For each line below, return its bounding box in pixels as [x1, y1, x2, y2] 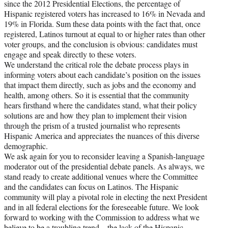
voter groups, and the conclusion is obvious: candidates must [4, 39, 197, 50]
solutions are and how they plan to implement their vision [4, 110, 187, 121]
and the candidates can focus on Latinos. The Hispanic [4, 181, 179, 192]
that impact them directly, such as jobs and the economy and [4, 79, 196, 91]
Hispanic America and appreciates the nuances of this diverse [4, 130, 199, 141]
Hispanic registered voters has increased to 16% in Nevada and [4, 8, 205, 19]
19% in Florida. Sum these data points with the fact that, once [4, 18, 201, 30]
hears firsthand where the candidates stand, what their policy [4, 100, 197, 111]
